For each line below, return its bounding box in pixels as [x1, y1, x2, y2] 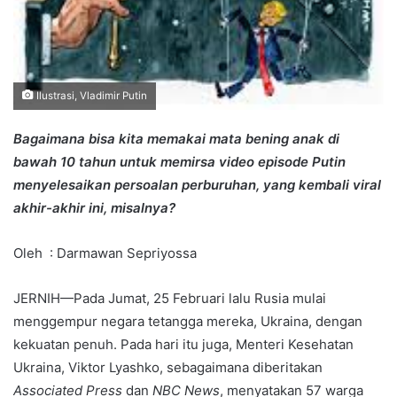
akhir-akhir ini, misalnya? [13, 199, 175, 217]
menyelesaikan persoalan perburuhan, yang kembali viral [13, 176, 381, 194]
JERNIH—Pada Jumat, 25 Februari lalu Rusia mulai [13, 290, 326, 307]
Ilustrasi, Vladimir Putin [34, 90, 147, 103]
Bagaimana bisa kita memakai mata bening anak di [13, 130, 339, 148]
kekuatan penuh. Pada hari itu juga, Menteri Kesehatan [13, 336, 354, 354]
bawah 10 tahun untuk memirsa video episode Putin [13, 153, 346, 171]
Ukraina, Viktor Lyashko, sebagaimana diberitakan [13, 359, 323, 377]
